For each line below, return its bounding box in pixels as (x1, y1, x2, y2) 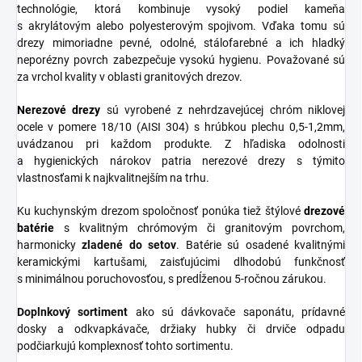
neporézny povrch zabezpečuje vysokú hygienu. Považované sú (17, 53, 345, 66)
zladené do (82, 238, 142, 251)
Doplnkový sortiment (17, 305, 128, 318)
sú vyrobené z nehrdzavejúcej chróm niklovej (100, 103, 346, 116)
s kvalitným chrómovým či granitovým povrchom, (54, 221, 345, 234)
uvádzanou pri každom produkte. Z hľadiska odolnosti (17, 137, 345, 150)
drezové (304, 204, 345, 217)
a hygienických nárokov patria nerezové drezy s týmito (17, 154, 345, 167)
